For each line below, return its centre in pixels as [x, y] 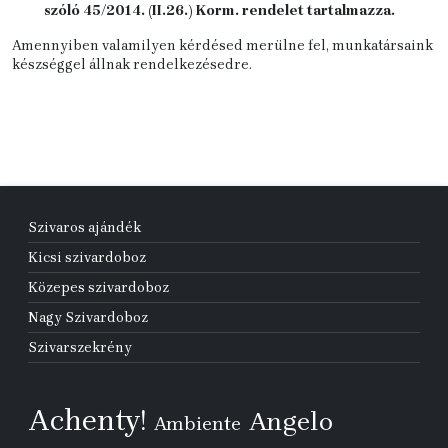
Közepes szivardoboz [98, 287]
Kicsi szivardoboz [87, 257]
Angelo [291, 422]
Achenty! [87, 420]
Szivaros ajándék [84, 227]
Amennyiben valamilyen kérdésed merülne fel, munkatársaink [222, 45]
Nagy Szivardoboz [88, 317]
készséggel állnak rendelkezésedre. [132, 64]
